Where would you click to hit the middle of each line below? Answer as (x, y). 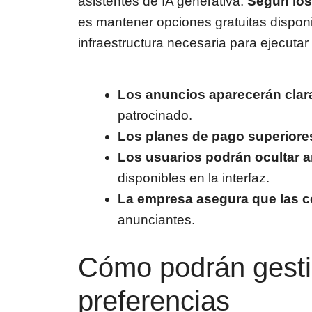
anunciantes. (156, 220)
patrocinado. (155, 116)
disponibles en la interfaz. (194, 178)
